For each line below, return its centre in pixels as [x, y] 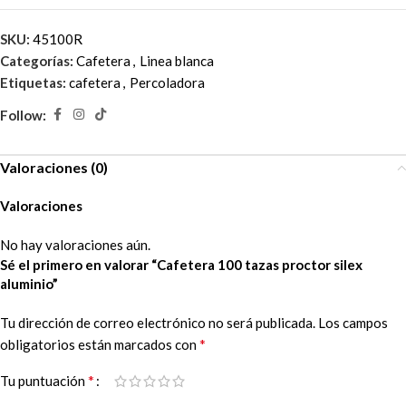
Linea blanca [177, 61]
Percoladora [167, 83]
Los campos [353, 323]
